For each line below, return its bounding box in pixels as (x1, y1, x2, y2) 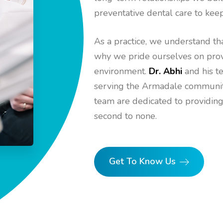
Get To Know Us (109, 155, 176, 167)
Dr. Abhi (149, 65, 182, 77)
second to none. (94, 110, 157, 122)
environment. (94, 65, 149, 77)
